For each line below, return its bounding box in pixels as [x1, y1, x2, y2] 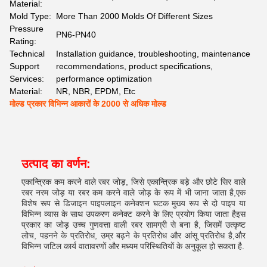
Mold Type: [10, 11, 51, 21]
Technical [10, 49, 45, 58]
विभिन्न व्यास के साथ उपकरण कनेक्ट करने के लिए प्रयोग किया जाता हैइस [21, 209, 246, 219]
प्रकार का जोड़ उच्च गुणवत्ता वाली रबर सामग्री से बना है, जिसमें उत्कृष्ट [21, 220, 246, 229]
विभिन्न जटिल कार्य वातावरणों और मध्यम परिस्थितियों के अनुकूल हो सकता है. [21, 241, 244, 251]
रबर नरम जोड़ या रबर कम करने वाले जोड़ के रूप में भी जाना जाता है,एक [21, 188, 246, 197]
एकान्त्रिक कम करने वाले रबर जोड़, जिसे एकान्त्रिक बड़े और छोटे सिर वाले [21, 177, 246, 187]
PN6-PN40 [56, 30, 96, 39]
